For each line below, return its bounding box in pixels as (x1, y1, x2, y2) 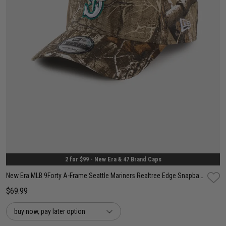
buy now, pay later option (14, 207, 85, 216)
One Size (99, 127, 127, 135)
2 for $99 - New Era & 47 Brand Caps (65, 156, 161, 163)
